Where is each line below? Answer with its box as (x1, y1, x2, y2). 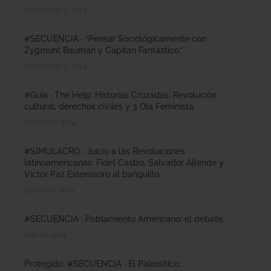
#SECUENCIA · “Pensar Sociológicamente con (24, 33, 206, 44)
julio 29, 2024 (24, 230, 67, 239)
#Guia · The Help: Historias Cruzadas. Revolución (24, 90, 217, 100)
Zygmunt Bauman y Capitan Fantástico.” (24, 45, 183, 55)
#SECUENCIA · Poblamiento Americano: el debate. (24, 214, 224, 224)
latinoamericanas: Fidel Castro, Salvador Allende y (24, 157, 224, 168)
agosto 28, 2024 (24, 117, 76, 126)
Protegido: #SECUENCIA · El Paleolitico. (24, 258, 181, 269)
